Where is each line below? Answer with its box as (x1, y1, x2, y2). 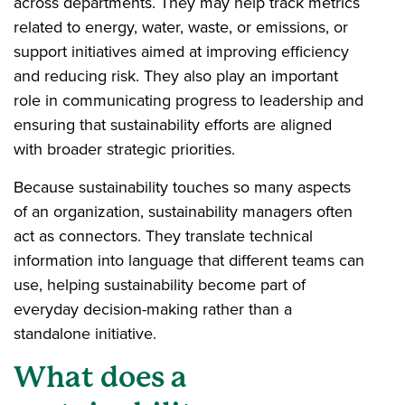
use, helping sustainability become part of (14, 272, 306, 297)
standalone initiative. (14, 321, 161, 345)
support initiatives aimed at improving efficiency (14, 39, 349, 63)
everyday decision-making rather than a (14, 297, 292, 321)
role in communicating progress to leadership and (14, 88, 363, 112)
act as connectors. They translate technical (14, 223, 313, 248)
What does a (14, 360, 187, 394)
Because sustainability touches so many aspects (14, 174, 351, 199)
